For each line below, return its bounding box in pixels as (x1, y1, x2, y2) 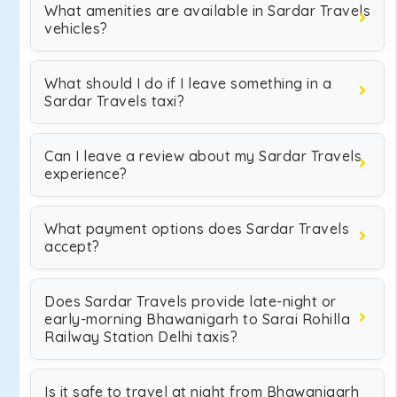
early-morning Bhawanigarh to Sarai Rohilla (44, 310, 350, 328)
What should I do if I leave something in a (44, 74, 331, 92)
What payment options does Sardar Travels (44, 220, 349, 237)
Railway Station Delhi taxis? (44, 328, 237, 346)
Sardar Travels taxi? (44, 92, 184, 110)
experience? (44, 165, 128, 183)
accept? (44, 237, 100, 255)
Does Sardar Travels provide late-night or (44, 292, 337, 310)
